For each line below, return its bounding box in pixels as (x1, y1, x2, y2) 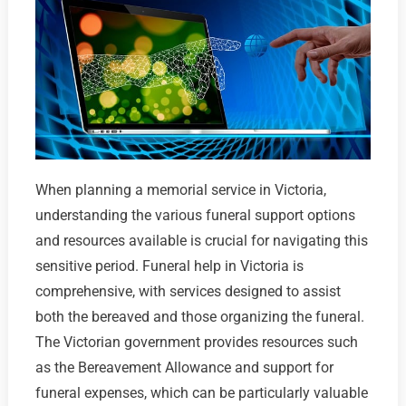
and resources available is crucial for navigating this (34, 232, 368, 250)
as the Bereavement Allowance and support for (34, 359, 333, 377)
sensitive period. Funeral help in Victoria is (34, 257, 304, 275)
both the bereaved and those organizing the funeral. (34, 308, 364, 326)
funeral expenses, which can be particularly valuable (34, 384, 368, 402)
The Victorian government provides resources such (34, 333, 358, 352)
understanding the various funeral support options (34, 207, 355, 225)
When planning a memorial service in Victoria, (34, 181, 326, 199)
